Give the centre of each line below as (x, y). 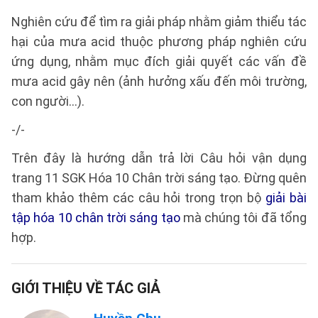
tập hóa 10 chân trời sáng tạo (96, 218)
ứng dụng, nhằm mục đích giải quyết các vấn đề (159, 61)
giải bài (286, 198)
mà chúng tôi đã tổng (243, 218)
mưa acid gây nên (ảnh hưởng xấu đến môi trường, (159, 81)
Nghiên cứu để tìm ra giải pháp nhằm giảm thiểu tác (159, 22)
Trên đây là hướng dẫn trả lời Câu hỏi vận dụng (159, 158)
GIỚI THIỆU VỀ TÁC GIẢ (86, 288)
